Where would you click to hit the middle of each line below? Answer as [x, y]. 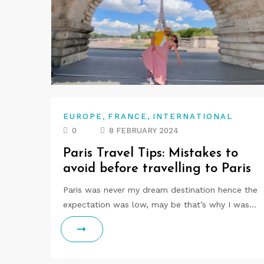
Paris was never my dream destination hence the [160, 190]
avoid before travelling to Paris [157, 169]
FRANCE [128, 116]
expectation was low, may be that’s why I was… [160, 204]
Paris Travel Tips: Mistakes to [151, 154]
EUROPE [83, 116]
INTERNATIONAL [193, 116]
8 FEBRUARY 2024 [144, 131]
